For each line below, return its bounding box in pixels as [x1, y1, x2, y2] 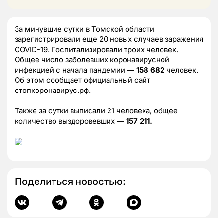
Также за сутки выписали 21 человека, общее [15, 106, 178, 115]
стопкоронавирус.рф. [15, 85, 91, 95]
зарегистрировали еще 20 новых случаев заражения [15, 34, 203, 44]
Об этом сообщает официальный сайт [15, 75, 150, 85]
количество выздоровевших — [15, 116, 126, 126]
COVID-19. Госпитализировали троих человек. [15, 44, 178, 54]
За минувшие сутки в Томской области [15, 24, 154, 34]
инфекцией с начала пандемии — [15, 65, 136, 74]
